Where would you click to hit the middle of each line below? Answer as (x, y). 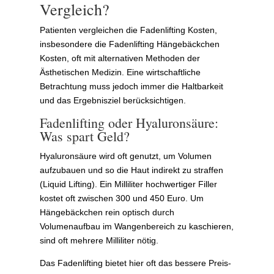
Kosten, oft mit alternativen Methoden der (120, 58)
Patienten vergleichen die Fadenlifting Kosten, (128, 30)
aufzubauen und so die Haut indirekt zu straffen (131, 170)
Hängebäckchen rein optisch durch (107, 212)
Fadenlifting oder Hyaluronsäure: (129, 122)
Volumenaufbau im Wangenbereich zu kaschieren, (136, 226)
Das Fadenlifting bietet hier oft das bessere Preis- (135, 263)
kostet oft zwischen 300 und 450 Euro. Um (121, 198)
